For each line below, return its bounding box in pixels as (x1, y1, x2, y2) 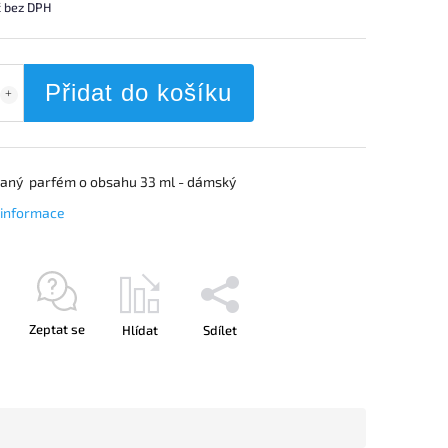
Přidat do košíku (45, 78, 232, 106)
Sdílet (202, 321, 237, 338)
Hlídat (121, 321, 158, 338)
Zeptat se (28, 320, 85, 337)
